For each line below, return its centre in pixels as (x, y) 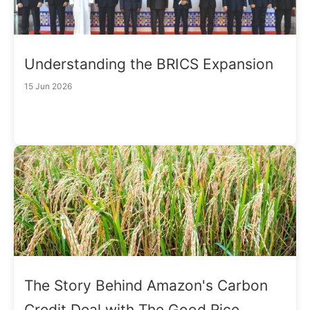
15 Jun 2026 (48, 86)
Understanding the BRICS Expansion (149, 64)
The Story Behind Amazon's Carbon (146, 285)
